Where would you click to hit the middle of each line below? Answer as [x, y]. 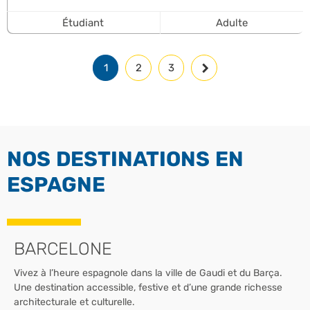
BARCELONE [63, 248]
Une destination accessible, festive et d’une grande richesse [148, 287]
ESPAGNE [56, 184]
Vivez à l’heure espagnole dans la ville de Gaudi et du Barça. [148, 273]
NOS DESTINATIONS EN [125, 159]
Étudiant [83, 23]
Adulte [231, 23]
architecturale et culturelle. [76, 302]
